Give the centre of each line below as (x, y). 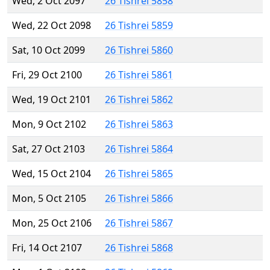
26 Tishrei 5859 (139, 26)
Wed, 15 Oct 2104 (52, 174)
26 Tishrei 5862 (139, 100)
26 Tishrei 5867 (139, 223)
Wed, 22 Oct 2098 (52, 26)
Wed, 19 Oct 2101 (52, 100)
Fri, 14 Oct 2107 (47, 248)
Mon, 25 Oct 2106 (52, 223)
